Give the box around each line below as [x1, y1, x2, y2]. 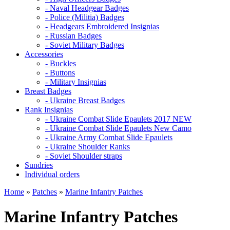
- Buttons [45, 68, 75, 77]
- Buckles [45, 59, 76, 68]
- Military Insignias [45, 77, 106, 86]
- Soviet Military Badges [45, 40, 124, 49]
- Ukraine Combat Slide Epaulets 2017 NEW [45, 114, 191, 123]
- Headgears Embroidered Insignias [45, 22, 159, 31]
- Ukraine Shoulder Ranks [45, 142, 130, 151]
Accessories [25, 49, 63, 59]
